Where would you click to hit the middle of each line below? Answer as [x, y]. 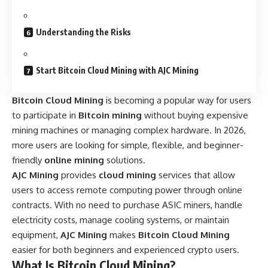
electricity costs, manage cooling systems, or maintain [121, 220]
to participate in [45, 115]
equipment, [36, 235]
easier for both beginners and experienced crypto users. [126, 250]
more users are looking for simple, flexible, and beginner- [128, 145]
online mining [74, 160]
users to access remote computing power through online [127, 190]
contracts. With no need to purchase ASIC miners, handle [127, 205]
